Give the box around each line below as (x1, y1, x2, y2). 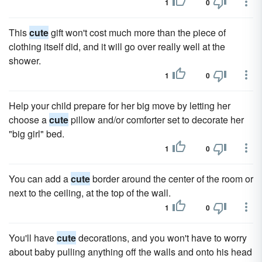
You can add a (9, 172, 71, 185)
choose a (9, 113, 49, 126)
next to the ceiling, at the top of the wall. (9, 186, 171, 199)
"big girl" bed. (9, 127, 64, 140)
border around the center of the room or (90, 172, 253, 185)
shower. (9, 54, 41, 67)
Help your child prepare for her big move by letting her (9, 99, 230, 112)
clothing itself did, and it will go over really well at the (9, 40, 225, 53)
